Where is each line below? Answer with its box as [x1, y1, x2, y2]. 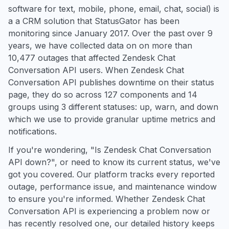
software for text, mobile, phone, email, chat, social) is [8, 4, 219, 14]
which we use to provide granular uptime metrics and [8, 114, 215, 124]
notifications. [8, 126, 57, 136]
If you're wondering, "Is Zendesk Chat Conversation [8, 145, 211, 155]
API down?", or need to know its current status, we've [8, 157, 220, 167]
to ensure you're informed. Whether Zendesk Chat [8, 194, 205, 204]
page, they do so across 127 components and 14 [8, 89, 197, 100]
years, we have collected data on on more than [8, 40, 192, 51]
